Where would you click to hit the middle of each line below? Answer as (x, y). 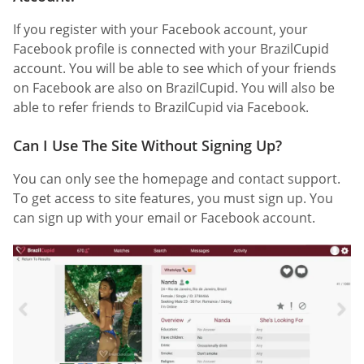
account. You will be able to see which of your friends (175, 68)
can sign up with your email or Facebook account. (164, 217)
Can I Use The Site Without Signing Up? (147, 145)
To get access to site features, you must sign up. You (173, 198)
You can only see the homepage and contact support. (177, 178)
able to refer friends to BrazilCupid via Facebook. (161, 107)
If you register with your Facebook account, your (160, 29)
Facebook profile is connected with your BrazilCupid (171, 48)
